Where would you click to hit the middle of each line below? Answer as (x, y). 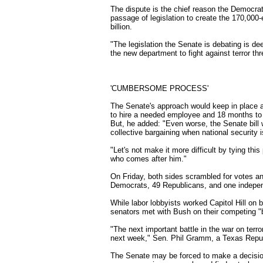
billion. (121, 27)
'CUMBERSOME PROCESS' (159, 88)
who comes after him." (149, 159)
